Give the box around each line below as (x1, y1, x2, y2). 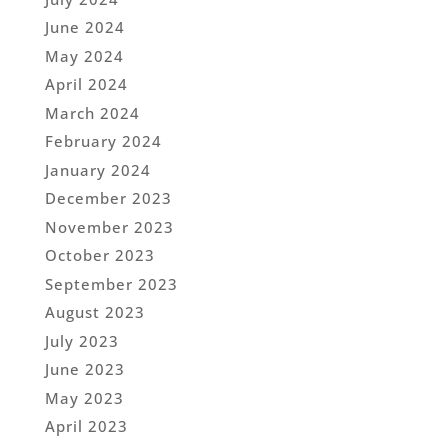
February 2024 (44, 131, 162, 152)
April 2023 (44, 416, 128, 437)
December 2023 (44, 188, 172, 209)
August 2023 (44, 302, 145, 323)
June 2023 (44, 359, 125, 380)
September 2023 (44, 273, 178, 294)
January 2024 (44, 159, 151, 180)
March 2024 (44, 102, 140, 123)
